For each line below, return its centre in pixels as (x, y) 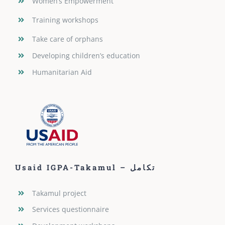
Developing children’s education (86, 55)
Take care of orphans (67, 39)
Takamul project (59, 193)
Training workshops (65, 20)
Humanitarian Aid (62, 72)
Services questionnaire (70, 209)
